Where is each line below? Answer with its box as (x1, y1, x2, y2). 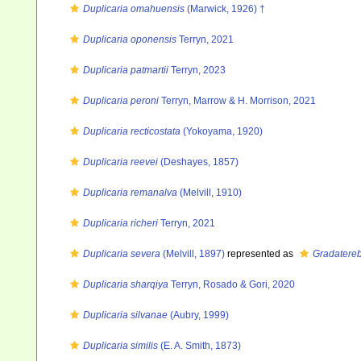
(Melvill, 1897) (160, 248, 225, 259)
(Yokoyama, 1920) (180, 126, 263, 137)
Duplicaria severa (83, 248, 160, 259)
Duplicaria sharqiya (83, 279, 168, 290)
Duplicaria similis (83, 340, 158, 351)
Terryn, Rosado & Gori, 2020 (168, 279, 295, 290)
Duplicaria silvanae (83, 309, 168, 321)
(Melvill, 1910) (177, 187, 242, 198)
